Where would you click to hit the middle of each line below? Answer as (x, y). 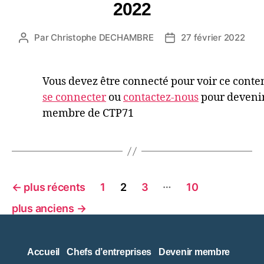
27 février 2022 (213, 37)
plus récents (55, 187)
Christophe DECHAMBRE (102, 37)
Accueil (44, 252)
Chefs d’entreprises (109, 252)
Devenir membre (194, 252)
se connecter (74, 98)
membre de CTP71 (88, 113)
